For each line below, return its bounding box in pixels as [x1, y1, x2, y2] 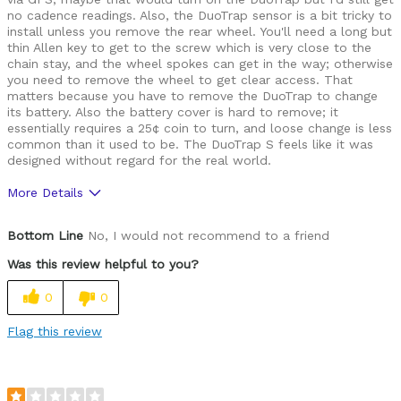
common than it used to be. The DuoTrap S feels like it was [7, 137, 373, 152]
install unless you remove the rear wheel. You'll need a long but [7, 24, 392, 39]
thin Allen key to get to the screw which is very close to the [7, 40, 371, 55]
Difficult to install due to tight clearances [12, 375, 248, 389]
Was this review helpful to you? [7, 257, 199, 272]
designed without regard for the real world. [7, 153, 271, 168]
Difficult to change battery [12, 341, 162, 355]
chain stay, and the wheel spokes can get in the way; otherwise [7, 56, 393, 72]
